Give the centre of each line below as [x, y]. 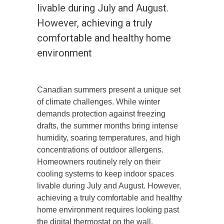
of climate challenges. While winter [98, 101]
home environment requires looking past [108, 209]
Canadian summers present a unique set [109, 89]
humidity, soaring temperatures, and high [109, 137]
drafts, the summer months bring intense [107, 125]
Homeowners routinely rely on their [99, 161]
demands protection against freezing [101, 113]
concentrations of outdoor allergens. [100, 149]
